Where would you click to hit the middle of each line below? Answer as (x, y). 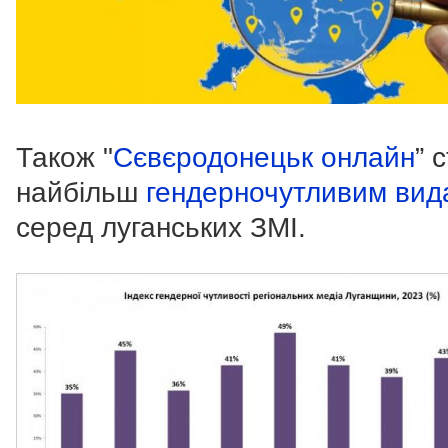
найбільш (77, 193)
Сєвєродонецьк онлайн (264, 158)
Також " (64, 158)
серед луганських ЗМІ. (161, 228)
